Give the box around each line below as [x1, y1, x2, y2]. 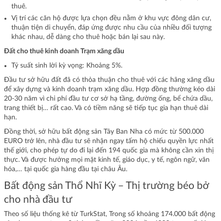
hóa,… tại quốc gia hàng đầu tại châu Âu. [4, 166, 129, 173]
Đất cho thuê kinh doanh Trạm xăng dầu [4, 48, 124, 55]
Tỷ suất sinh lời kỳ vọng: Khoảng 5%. [11, 62, 122, 69]
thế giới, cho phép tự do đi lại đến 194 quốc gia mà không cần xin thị [4, 147, 214, 154]
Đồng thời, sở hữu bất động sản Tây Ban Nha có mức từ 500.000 [4, 128, 204, 135]
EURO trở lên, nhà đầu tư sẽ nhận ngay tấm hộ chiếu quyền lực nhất [4, 138, 214, 145]
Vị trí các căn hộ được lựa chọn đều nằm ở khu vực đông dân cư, [11, 15, 211, 22]
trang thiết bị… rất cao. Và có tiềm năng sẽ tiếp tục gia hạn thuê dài [4, 105, 208, 111]
